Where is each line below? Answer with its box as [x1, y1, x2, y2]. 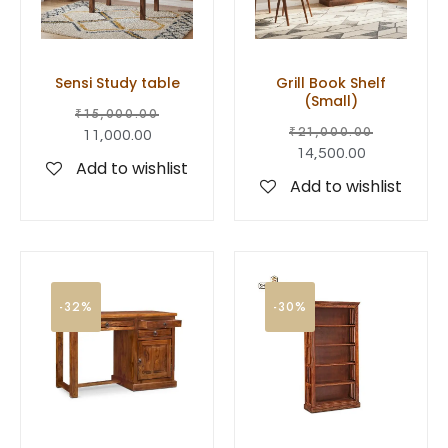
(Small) [304, 90, 358, 111]
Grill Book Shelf [276, 72, 386, 93]
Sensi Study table [54, 72, 180, 93]
